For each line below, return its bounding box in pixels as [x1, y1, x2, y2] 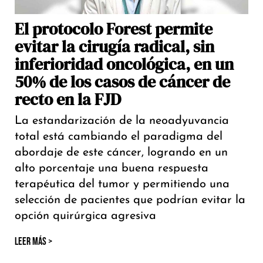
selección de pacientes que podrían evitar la [15, 194, 245, 207]
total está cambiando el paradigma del [15, 131, 222, 143]
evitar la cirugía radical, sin [15, 35, 214, 58]
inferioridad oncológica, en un [15, 53, 234, 76]
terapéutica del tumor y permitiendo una [15, 178, 230, 191]
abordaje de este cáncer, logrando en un [15, 147, 228, 159]
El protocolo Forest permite [15, 18, 213, 41]
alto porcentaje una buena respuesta [15, 163, 208, 175]
